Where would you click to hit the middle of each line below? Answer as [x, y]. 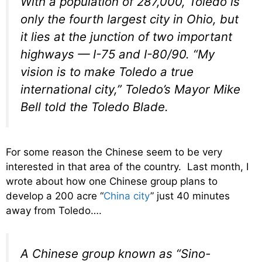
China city [127, 196]
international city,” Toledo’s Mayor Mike [130, 89]
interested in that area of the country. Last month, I [127, 167]
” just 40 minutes [190, 196]
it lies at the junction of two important [126, 36]
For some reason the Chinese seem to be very [114, 152]
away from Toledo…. [54, 211]
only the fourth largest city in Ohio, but [130, 19]
